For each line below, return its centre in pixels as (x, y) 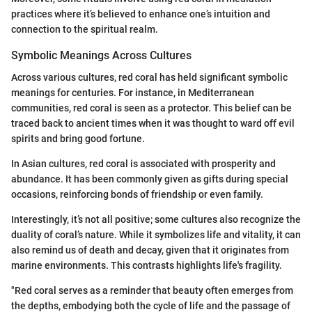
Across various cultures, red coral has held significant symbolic (149, 77)
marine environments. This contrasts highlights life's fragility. (147, 265)
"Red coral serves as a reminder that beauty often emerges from (152, 290)
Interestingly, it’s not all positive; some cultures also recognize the (156, 219)
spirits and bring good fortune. (78, 138)
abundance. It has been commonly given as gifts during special (150, 179)
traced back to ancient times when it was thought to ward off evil (153, 123)
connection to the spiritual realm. (85, 29)
